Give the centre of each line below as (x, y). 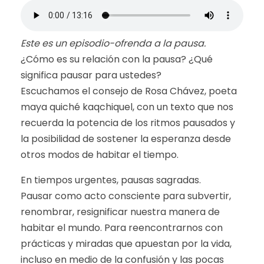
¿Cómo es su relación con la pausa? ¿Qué (117, 59)
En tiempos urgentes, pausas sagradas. (111, 180)
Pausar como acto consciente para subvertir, (126, 196)
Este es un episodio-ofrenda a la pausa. (114, 43)
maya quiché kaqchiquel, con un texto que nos (127, 107)
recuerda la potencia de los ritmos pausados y (128, 123)
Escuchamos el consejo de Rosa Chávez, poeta (129, 91)
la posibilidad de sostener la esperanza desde (126, 139)
